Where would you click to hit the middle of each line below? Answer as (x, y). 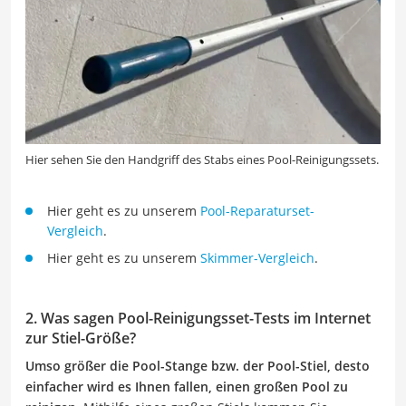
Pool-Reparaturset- (257, 211)
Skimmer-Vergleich (257, 258)
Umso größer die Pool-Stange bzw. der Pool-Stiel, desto (198, 366)
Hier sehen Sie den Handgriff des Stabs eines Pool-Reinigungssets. (202, 160)
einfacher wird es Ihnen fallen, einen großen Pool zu (187, 387)
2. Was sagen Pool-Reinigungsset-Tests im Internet (198, 319)
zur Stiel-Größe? (81, 338)
